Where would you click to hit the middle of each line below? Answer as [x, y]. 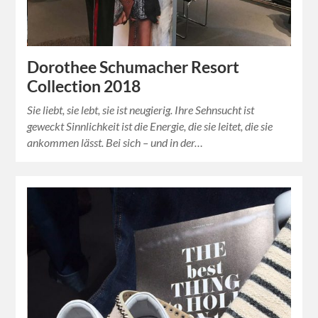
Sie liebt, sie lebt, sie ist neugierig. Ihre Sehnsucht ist [141, 109]
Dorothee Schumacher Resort [133, 67]
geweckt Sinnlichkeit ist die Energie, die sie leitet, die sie [150, 126]
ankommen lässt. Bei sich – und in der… [115, 142]
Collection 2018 [84, 86]
